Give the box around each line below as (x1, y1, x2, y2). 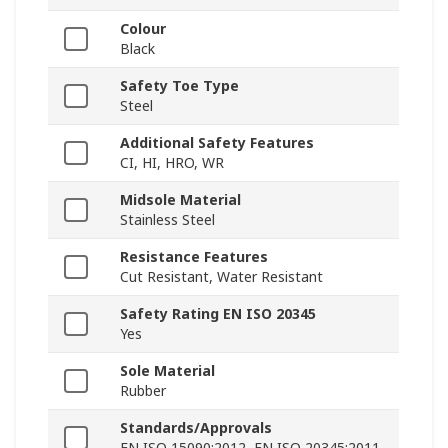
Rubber (120, 381, 166, 401)
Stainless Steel (120, 210, 215, 230)
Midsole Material (120, 190, 241, 210)
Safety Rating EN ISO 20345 (120, 304, 316, 324)
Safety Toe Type (120, 76, 239, 96)
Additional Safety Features (120, 133, 314, 153)
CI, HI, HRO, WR (120, 153, 224, 173)
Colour (120, 19, 166, 39)
